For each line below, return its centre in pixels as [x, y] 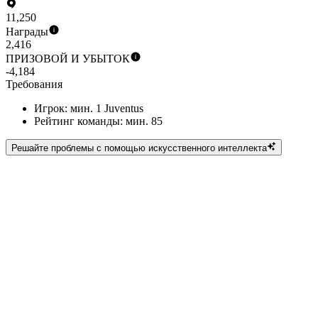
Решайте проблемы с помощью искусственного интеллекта [139, 148]
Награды [27, 32]
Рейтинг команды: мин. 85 [98, 121]
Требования [34, 84]
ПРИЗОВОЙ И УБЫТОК [68, 59]
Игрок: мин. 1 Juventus [89, 109]
